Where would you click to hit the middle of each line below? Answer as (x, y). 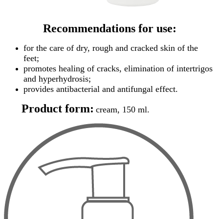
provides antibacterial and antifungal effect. (101, 89)
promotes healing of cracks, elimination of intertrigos (118, 69)
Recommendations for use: (109, 29)
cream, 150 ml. (123, 110)
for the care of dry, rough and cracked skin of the (111, 48)
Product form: (49, 109)
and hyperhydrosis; (57, 79)
